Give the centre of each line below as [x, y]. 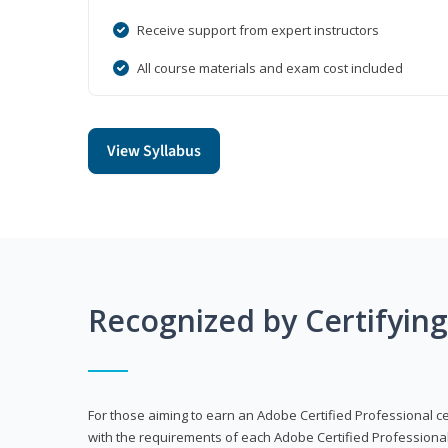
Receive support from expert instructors [258, 30]
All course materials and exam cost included [270, 68]
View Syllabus [154, 151]
